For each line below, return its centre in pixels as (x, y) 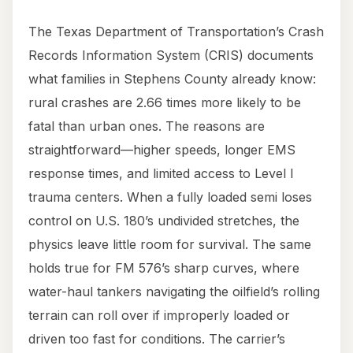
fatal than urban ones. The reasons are (147, 126)
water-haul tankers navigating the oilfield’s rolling (174, 292)
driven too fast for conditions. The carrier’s (157, 339)
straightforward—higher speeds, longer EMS (162, 150)
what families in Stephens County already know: (172, 79)
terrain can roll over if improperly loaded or (159, 316)
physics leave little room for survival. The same (170, 245)
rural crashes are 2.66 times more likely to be (165, 103)
